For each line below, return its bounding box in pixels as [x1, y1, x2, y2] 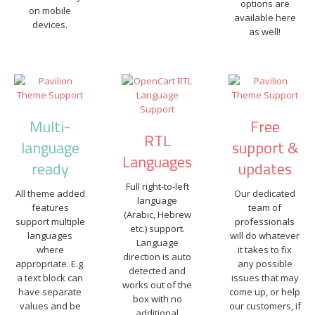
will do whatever [230, 229, 300, 242]
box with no [132, 292, 182, 305]
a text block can [17, 271, 84, 284]
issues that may [231, 271, 299, 284]
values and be [19, 300, 81, 312]
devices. [32, 18, 68, 31]
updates [238, 157, 292, 181]
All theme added [15, 187, 85, 200]
